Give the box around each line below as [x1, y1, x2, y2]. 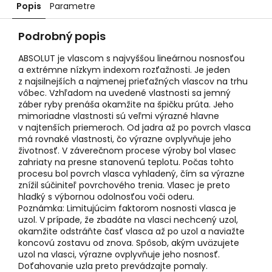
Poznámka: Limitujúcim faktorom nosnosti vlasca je [18, 202, 236, 215]
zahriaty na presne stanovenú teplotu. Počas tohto [18, 156, 234, 169]
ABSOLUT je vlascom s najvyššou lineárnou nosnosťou [18, 52, 245, 65]
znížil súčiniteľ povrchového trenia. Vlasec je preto [18, 179, 230, 192]
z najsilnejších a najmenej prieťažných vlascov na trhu [18, 75, 248, 88]
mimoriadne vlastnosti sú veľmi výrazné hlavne [18, 110, 219, 123]
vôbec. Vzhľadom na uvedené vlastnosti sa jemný [18, 87, 231, 100]
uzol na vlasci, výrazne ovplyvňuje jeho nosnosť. [18, 248, 220, 261]
